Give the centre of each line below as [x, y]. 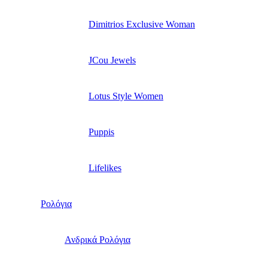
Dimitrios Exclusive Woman [142, 25]
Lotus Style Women [126, 96]
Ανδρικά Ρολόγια [98, 240]
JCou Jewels [112, 60]
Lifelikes [105, 168]
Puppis [101, 132]
